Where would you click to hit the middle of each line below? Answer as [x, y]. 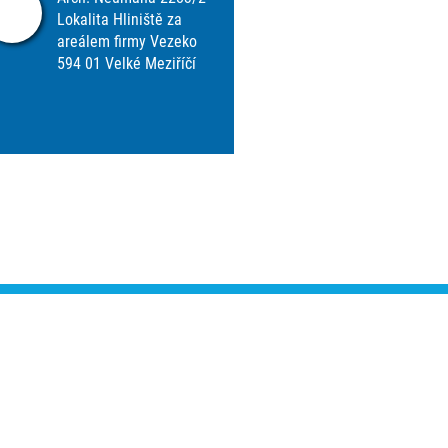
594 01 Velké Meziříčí [126, 63]
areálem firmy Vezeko [127, 41]
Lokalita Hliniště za [119, 19]
